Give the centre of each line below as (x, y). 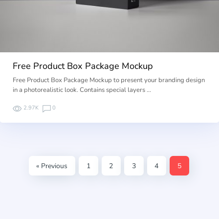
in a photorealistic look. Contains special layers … (82, 90)
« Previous (52, 166)
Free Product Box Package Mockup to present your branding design (109, 80)
